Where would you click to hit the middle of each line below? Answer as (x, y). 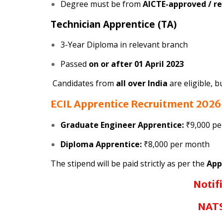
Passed (75, 64)
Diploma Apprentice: (101, 144)
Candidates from (83, 83)
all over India (142, 83)
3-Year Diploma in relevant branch (124, 45)
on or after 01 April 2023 (136, 64)
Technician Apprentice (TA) (114, 24)
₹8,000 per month (176, 144)
